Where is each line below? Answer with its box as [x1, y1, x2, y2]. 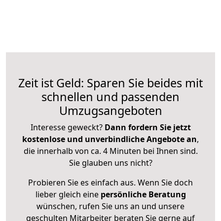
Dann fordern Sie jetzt [104, 122, 191, 133]
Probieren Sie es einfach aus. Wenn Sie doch [28, 177, 193, 188]
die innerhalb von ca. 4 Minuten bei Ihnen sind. [23, 146, 198, 157]
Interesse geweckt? [30, 122, 105, 133]
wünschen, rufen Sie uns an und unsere [37, 201, 184, 212]
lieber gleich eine [35, 189, 101, 200]
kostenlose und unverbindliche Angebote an [22, 134, 197, 145]
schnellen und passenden [41, 89, 180, 105]
